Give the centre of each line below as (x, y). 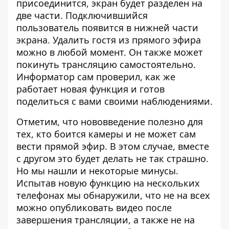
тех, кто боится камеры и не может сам (106, 134)
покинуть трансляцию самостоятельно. (106, 64)
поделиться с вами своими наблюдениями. (114, 101)
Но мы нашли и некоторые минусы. (97, 171)
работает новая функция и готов (90, 89)
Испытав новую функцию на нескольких (108, 183)
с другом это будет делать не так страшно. (112, 158)
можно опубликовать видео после (94, 208)
